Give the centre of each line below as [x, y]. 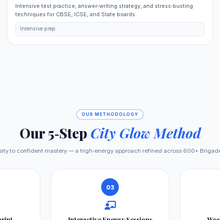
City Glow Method [145, 133]
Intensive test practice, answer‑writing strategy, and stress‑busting [104, 6]
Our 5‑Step [55, 133]
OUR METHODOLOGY [110, 114]
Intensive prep [38, 29]
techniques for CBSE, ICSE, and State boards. [76, 14]
